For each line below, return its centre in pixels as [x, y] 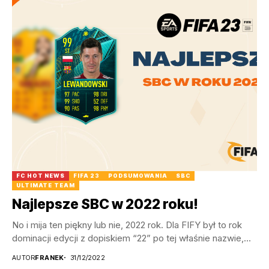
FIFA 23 [86, 175]
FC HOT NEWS [41, 175]
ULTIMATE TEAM [46, 185]
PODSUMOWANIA [138, 175]
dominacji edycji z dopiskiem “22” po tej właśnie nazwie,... [131, 238]
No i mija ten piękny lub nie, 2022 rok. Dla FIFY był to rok [127, 225]
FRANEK [50, 257]
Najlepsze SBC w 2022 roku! [105, 204]
